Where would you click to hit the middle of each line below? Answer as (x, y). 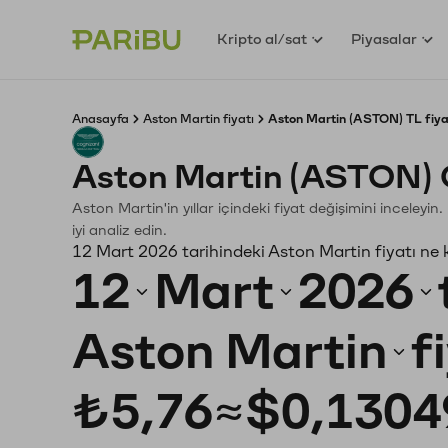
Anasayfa (100, 119)
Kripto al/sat (262, 39)
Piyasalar (384, 39)
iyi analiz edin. (119, 230)
